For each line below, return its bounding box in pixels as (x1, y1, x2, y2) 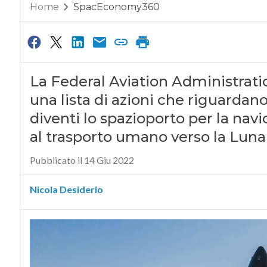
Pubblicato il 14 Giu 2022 (29, 154, 134, 166)
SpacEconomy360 (73, 1, 160, 13)
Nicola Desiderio (29, 184, 103, 195)
